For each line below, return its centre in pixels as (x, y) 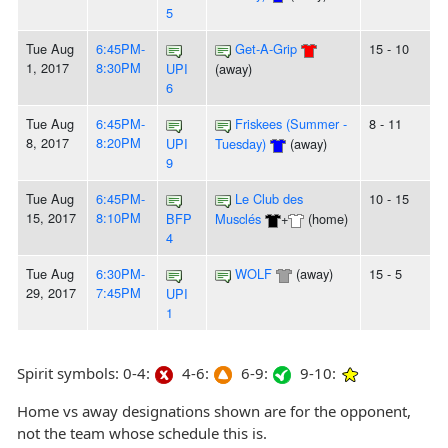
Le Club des (269, 199)
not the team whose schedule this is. (142, 433)
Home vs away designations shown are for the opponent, (214, 411)
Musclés (238, 219)
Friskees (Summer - (291, 124)
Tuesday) (240, 144)
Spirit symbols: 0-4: (85, 373)
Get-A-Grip (266, 49)
